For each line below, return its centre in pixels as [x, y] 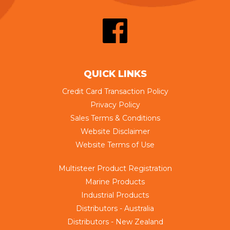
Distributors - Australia [115, 209]
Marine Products [115, 182]
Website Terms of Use [115, 145]
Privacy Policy [115, 105]
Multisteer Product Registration [115, 169]
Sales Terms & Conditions [115, 118]
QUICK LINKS [115, 74]
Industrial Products [115, 195]
